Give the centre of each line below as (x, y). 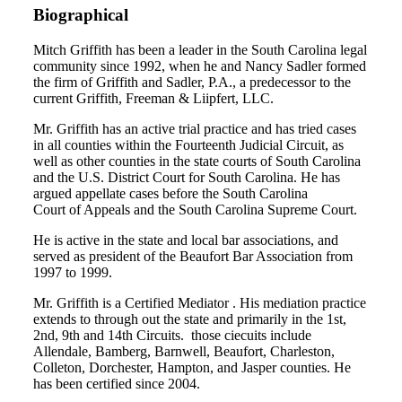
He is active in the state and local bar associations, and (186, 240)
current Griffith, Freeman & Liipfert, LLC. (153, 99)
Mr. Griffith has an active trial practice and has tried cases (195, 129)
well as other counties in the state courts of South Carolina (197, 162)
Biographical (81, 15)
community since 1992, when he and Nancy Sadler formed (200, 66)
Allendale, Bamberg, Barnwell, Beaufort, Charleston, (184, 352)
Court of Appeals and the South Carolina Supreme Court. (195, 210)
